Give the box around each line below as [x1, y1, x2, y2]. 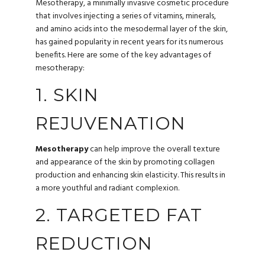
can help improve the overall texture [88, 143, 220, 157]
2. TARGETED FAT [35, 204, 202, 227]
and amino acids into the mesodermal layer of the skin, [35, 22, 228, 36]
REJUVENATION [35, 112, 186, 134]
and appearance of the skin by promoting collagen [35, 156, 215, 170]
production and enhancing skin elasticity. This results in [35, 169, 225, 183]
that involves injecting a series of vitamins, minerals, [35, 9, 216, 23]
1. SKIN [35, 83, 99, 106]
